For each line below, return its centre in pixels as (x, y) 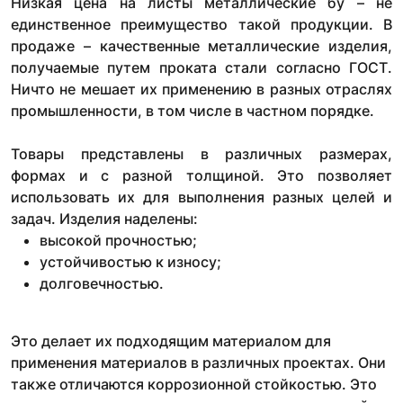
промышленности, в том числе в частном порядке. (193, 110)
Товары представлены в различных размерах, (201, 153)
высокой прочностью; (118, 240)
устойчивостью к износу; (130, 261)
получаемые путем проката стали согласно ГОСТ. (201, 67)
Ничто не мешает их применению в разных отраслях (201, 89)
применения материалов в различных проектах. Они (198, 362)
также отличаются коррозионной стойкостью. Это (194, 384)
